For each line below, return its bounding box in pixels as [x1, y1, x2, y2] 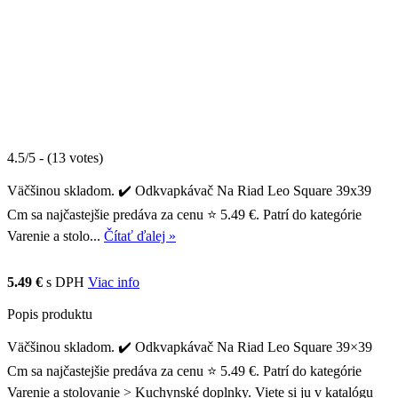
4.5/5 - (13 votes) [7, 149, 103, 165]
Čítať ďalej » [104, 227, 176, 243]
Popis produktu [7, 306, 92, 322]
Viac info [88, 274, 139, 290]
